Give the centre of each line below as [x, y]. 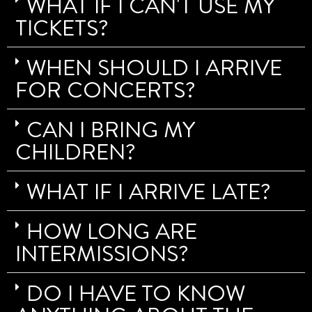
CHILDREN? [76, 151]
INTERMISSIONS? [102, 253]
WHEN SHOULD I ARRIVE [154, 67]
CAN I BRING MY [110, 129]
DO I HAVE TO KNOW [136, 292]
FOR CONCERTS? [106, 89]
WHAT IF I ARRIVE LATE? [149, 191]
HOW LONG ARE [112, 231]
